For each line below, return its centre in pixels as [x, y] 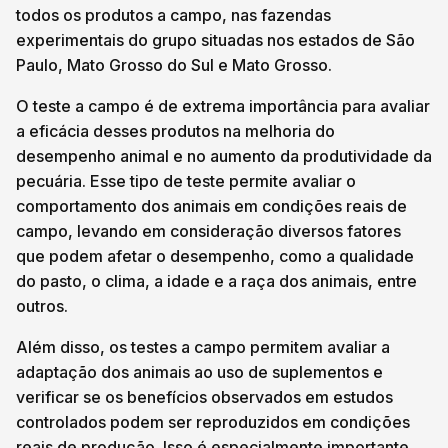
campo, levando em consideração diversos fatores [208, 231]
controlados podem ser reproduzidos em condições [213, 422]
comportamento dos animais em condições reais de [211, 206]
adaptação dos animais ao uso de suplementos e [199, 372]
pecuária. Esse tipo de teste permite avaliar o [186, 181]
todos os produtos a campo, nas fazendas [173, 15]
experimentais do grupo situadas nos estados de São [215, 40]
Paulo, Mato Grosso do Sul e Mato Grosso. [174, 65]
